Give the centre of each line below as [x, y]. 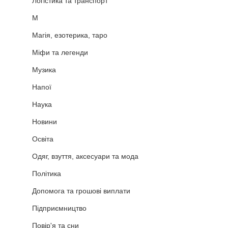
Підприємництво [59, 208]
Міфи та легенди [60, 52]
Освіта [43, 139]
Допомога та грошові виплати [81, 191]
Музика [44, 69]
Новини [45, 121]
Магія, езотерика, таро [70, 35]
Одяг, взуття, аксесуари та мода [85, 156]
